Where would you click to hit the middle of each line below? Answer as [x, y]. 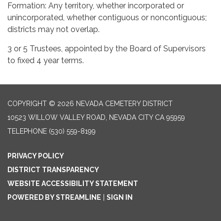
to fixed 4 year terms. [46, 61]
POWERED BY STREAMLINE [54, 198]
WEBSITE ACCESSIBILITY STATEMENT [73, 184]
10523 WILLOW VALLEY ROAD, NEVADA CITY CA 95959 [96, 118]
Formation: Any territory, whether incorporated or [96, 6]
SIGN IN [120, 198]
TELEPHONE [27, 131]
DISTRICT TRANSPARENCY [53, 170]
